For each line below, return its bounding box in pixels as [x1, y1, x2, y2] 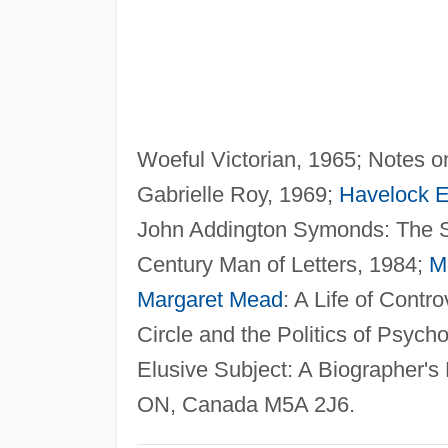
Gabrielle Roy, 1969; [136, 181, 339, 207]
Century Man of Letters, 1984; [136, 251, 429, 277]
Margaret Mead [136, 286, 283, 312]
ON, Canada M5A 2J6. [136, 391, 355, 417]
